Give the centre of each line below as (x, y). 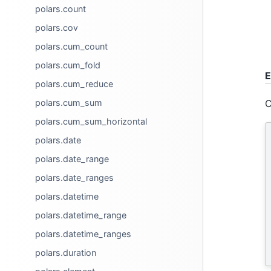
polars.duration (66, 253)
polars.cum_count (72, 46)
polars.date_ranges (75, 178)
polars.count (61, 9)
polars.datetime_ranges (83, 234)
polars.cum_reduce (74, 84)
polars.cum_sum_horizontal (91, 121)
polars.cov (57, 28)
